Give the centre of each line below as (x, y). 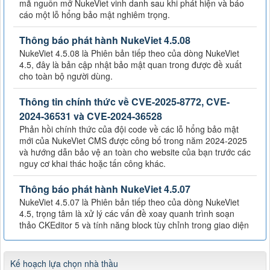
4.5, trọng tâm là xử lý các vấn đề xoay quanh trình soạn (127, 213)
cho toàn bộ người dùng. (66, 76)
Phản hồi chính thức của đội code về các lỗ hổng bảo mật (129, 129)
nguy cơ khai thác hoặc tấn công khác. (93, 163)
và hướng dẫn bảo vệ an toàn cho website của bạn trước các (135, 152)
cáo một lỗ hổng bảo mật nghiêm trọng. (95, 14)
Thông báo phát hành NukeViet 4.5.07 (105, 189)
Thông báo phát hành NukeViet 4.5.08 (105, 40)
